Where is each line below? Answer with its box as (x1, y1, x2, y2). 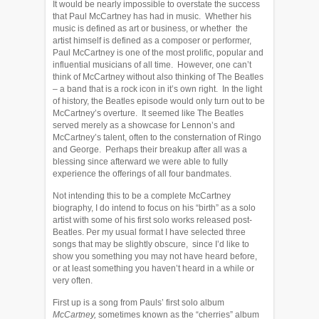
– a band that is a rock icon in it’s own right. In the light (53, 84, 262, 94)
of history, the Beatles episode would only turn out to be (53, 96, 265, 106)
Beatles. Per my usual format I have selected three (53, 227, 246, 237)
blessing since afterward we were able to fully (53, 157, 228, 167)
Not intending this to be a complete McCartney (53, 191, 231, 201)
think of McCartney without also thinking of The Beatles (53, 72, 263, 82)
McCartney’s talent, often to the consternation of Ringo (53, 132, 261, 142)
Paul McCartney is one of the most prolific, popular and (53, 48, 263, 58)
